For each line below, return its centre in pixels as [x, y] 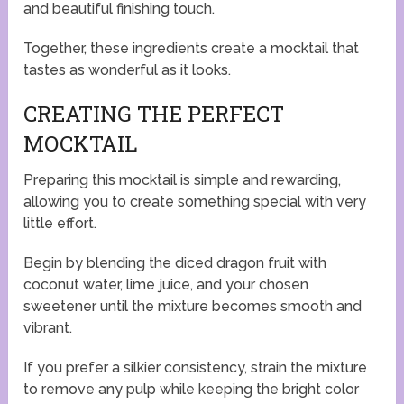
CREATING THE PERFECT [154, 114]
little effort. [60, 224]
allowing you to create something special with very [195, 202]
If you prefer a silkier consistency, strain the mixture [196, 368]
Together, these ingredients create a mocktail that [192, 49]
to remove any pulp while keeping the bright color [192, 390]
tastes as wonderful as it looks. [128, 70]
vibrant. [48, 328]
